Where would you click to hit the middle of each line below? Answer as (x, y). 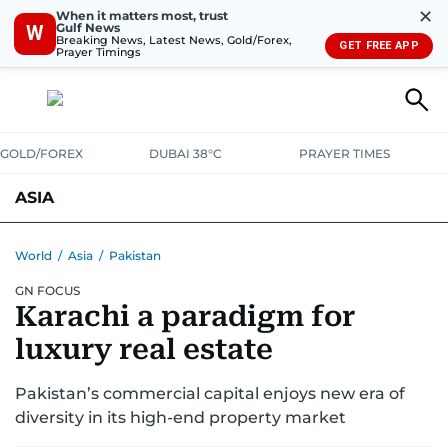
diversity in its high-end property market (180, 417)
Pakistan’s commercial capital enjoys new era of (210, 393)
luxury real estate (144, 349)
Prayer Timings (98, 51)
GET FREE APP (379, 45)
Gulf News (88, 27)
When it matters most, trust (142, 15)
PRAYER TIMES (344, 153)
